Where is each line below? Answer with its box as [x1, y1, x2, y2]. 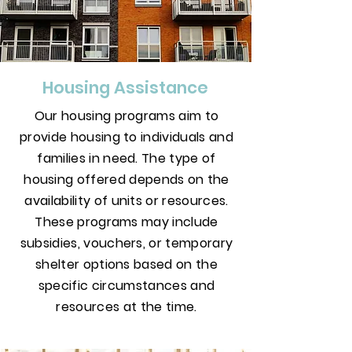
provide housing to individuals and [20, 128, 233, 146]
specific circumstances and [38, 277, 215, 295]
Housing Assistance [42, 76, 208, 99]
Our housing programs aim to [34, 107, 219, 125]
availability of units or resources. [24, 192, 229, 210]
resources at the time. [56, 298, 197, 316]
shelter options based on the [35, 255, 218, 273]
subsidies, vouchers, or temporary [20, 234, 233, 252]
